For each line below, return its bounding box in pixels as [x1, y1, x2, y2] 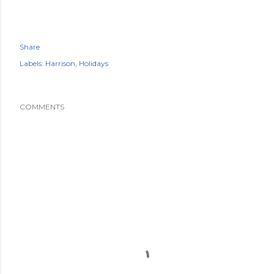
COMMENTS [20, 102, 64, 111]
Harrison [45, 59, 75, 68]
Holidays [79, 59, 108, 68]
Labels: [20, 59, 43, 68]
